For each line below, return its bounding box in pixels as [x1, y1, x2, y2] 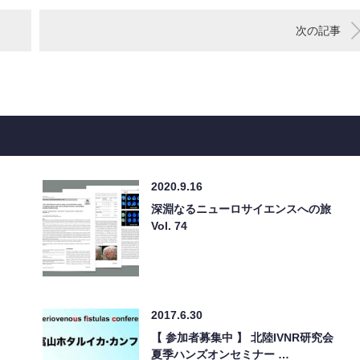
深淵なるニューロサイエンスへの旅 [151, 202, 331, 215]
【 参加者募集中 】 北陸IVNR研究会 [151, 330, 333, 344]
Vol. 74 [151, 219, 187, 232]
